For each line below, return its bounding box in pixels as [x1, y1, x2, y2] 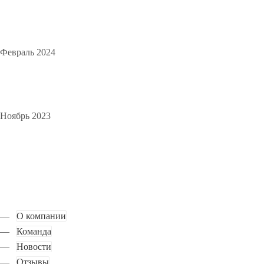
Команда [16, 226, 51, 236]
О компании [16, 210, 66, 221]
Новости [16, 241, 51, 252]
